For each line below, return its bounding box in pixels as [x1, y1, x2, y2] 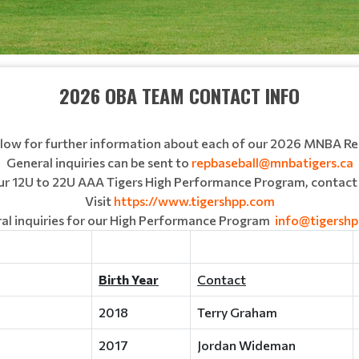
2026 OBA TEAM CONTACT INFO [59, 81, 300, 110]
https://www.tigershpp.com [113, 193, 275, 208]
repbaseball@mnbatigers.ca [191, 155, 353, 170]
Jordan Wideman [197, 337, 296, 353]
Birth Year [99, 272, 159, 287]
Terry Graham [197, 305, 277, 320]
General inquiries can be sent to [6, 155, 192, 170]
